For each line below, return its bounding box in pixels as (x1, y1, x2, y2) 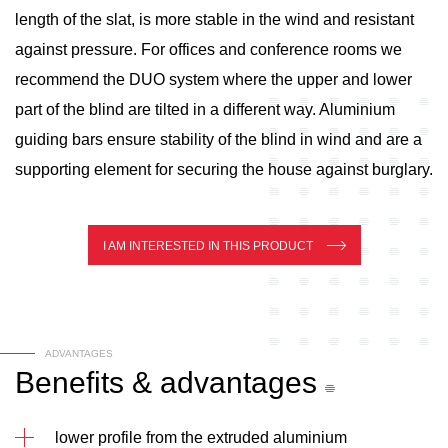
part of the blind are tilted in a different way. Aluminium (15, 101, 395, 118)
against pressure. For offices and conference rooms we (15, 41, 402, 58)
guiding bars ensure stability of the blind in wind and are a (15, 131, 422, 148)
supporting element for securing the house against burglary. (15, 161, 433, 178)
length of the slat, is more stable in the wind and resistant (15, 11, 414, 28)
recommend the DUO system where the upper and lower (15, 71, 412, 88)
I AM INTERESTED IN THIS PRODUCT (102, 239, 313, 253)
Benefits (15, 366, 124, 399)
